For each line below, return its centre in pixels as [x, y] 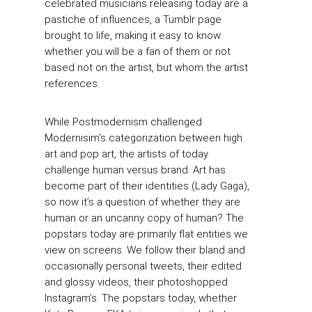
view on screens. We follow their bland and [145, 250]
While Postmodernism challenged [123, 122]
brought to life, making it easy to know [133, 35]
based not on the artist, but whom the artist [146, 67]
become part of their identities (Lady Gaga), [147, 186]
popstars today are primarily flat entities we [146, 234]
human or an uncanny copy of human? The [144, 218]
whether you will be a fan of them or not [138, 51]
